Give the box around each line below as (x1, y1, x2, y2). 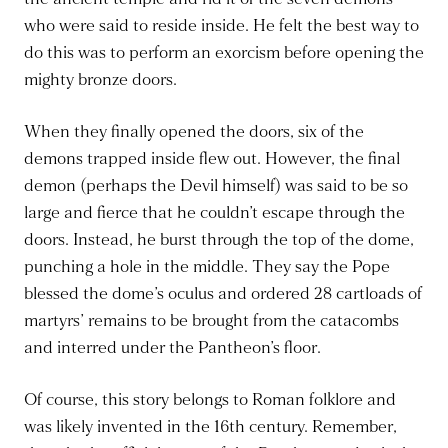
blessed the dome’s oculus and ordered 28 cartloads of (24, 283, 422, 305)
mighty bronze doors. (24, 69, 177, 91)
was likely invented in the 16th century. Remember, (24, 416, 397, 438)
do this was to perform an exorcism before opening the (24, 42, 424, 64)
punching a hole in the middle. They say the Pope (24, 256, 390, 278)
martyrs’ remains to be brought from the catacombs (24, 310, 399, 332)
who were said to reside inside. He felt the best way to (24, 15, 419, 37)
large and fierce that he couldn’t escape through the (24, 202, 405, 224)
